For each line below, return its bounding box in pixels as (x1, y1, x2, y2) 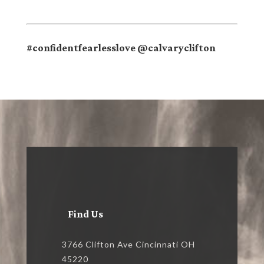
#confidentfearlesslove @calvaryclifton (26, 42, 216, 54)
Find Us (67, 208, 103, 220)
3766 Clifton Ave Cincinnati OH (61, 239, 195, 250)
